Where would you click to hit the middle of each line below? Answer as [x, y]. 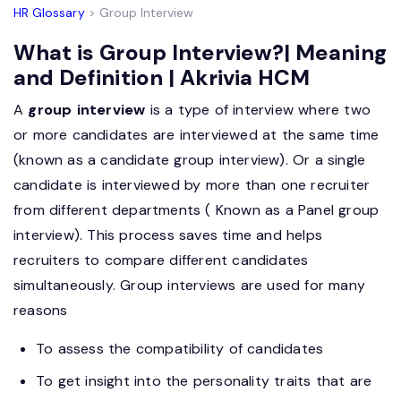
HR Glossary [49, 13]
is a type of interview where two [258, 110]
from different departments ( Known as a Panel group [196, 210]
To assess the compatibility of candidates [180, 349]
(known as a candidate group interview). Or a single [190, 160]
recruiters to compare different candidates [161, 260]
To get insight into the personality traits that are [204, 381]
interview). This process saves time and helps [168, 235]
